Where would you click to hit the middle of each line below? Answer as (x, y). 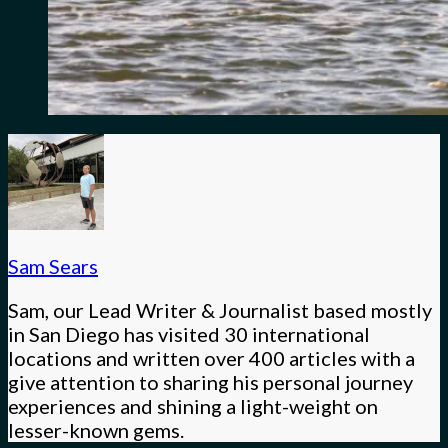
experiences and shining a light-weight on (193, 406)
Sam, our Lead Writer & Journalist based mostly (220, 310)
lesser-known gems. (96, 430)
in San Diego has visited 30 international (189, 334)
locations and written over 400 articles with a (211, 358)
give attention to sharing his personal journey (210, 382)
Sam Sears (53, 266)
